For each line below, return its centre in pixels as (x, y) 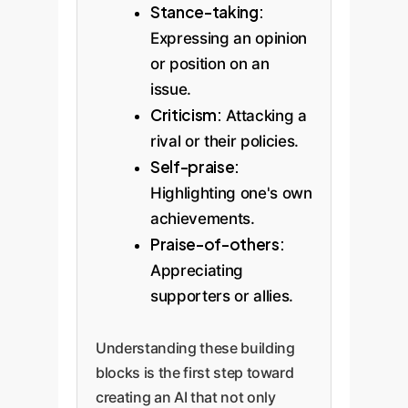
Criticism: (186, 115)
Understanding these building (195, 348)
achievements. (203, 219)
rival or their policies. (224, 141)
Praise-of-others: (218, 244)
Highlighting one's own (231, 193)
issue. (171, 89)
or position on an (210, 64)
